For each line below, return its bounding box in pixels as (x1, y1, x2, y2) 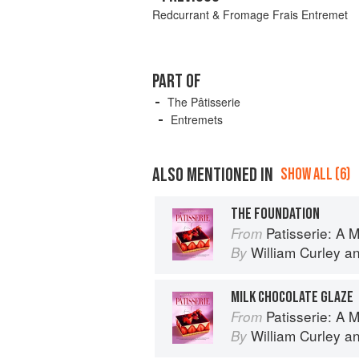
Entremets (171, 111, 223, 128)
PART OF (152, 70, 201, 94)
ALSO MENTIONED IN (152, 163, 273, 188)
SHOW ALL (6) (280, 164, 350, 185)
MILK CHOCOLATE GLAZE (231, 288, 353, 308)
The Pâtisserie (167, 94, 240, 111)
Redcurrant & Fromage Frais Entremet (152, 6, 348, 23)
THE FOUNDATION (231, 204, 320, 224)
